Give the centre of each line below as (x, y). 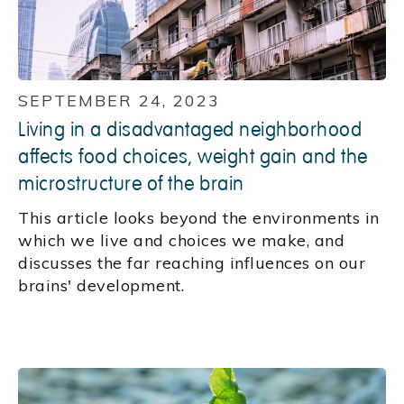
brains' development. (101, 286)
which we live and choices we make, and (181, 241)
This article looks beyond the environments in (199, 218)
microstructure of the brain (131, 184)
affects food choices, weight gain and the (193, 157)
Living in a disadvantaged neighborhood (190, 130)
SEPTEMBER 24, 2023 (119, 101)
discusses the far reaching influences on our (192, 263)
